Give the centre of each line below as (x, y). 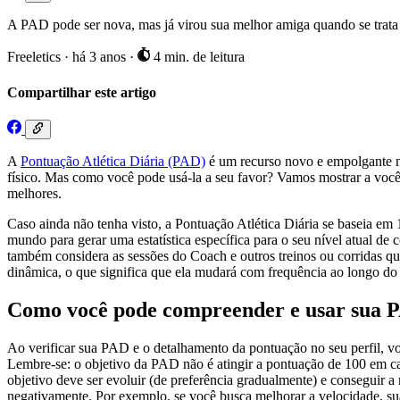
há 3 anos (101, 57)
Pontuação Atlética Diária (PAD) (113, 162)
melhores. (34, 194)
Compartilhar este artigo (82, 92)
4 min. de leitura (197, 57)
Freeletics (34, 57)
